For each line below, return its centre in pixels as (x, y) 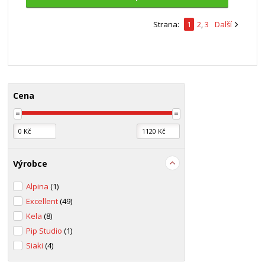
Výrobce (30, 164)
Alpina (38, 186)
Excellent (43, 201)
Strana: (167, 24)
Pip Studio (45, 231)
